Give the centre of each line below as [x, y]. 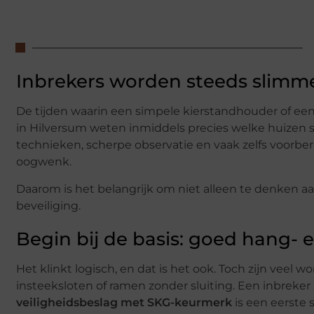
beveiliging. [48, 205]
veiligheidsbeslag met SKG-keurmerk [124, 302]
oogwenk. [44, 162]
